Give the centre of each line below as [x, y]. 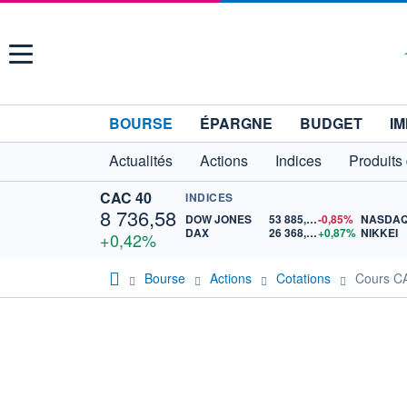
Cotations [303, 278]
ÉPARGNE [236, 123]
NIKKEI [379, 233]
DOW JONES [218, 219]
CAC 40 [126, 198]
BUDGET [331, 123]
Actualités [141, 160]
